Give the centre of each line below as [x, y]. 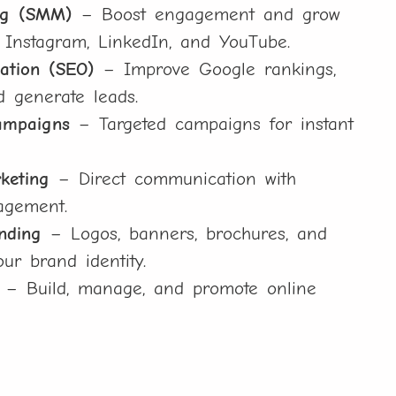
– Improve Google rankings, [216, 69]
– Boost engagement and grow [207, 15]
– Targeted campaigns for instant [212, 124]
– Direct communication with [173, 179]
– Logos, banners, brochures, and [185, 234]
